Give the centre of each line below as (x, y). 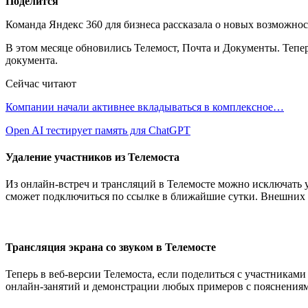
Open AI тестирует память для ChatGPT (98, 130)
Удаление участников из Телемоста (92, 157)
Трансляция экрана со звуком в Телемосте (111, 247)
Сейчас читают (41, 83)
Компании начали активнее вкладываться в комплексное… (145, 107)
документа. (32, 60)
